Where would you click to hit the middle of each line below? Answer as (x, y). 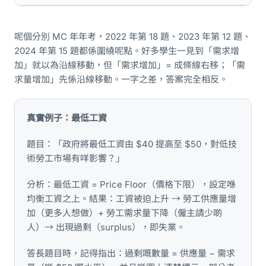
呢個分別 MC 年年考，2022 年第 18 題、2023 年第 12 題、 (133, 37)
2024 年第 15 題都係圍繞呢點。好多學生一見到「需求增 (127, 51)
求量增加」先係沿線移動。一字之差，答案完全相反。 (121, 79)
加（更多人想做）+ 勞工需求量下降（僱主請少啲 (124, 213)
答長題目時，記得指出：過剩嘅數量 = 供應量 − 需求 (131, 253)
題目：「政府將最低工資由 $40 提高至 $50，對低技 (132, 144)
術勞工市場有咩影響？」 (76, 158)
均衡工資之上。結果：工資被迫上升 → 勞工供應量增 (132, 199)
